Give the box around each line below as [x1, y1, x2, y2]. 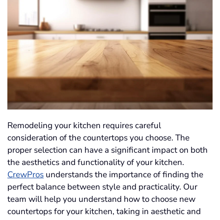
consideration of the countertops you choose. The [7, 132, 190, 144]
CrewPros [7, 169, 44, 181]
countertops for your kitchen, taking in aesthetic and [7, 206, 201, 218]
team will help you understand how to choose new [7, 193, 195, 205]
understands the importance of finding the [44, 169, 203, 181]
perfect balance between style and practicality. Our [7, 181, 197, 193]
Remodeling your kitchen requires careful [7, 120, 161, 132]
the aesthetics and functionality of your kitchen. [7, 157, 184, 168]
